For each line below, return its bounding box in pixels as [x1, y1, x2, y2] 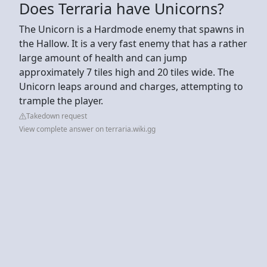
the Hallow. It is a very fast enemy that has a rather [19, 36, 247, 50]
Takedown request [26, 110, 87, 121]
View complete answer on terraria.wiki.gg [19, 123, 156, 134]
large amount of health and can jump [19, 51, 187, 64]
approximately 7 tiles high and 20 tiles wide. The [19, 65, 234, 79]
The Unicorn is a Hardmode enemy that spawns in [19, 22, 244, 36]
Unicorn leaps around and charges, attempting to [19, 79, 243, 93]
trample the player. [19, 94, 103, 107]
